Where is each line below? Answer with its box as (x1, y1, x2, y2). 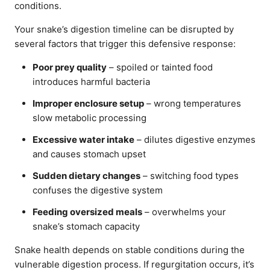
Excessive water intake (33, 134, 134, 145)
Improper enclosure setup (33, 98, 144, 109)
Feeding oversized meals (33, 206, 142, 218)
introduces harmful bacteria (33, 76, 150, 87)
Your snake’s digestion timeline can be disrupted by (14, 24, 234, 35)
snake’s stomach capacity (33, 221, 140, 232)
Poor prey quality (33, 61, 107, 73)
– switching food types (140, 170, 239, 181)
